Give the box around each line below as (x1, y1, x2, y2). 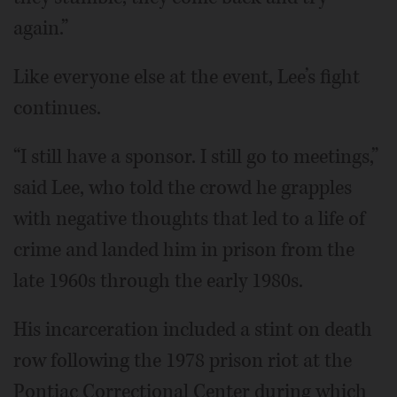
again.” (13, 14, 68, 42)
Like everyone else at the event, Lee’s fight (13, 63, 360, 90)
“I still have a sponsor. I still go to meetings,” (13, 143, 378, 170)
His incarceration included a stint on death (13, 315, 372, 343)
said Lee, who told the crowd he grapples (13, 174, 352, 201)
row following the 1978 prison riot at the (13, 346, 352, 374)
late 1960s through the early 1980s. (13, 267, 303, 294)
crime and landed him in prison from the (13, 236, 354, 263)
